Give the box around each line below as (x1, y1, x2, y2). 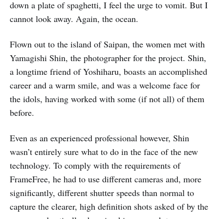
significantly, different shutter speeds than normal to (10, 187, 194, 198)
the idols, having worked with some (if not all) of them (10, 93, 204, 105)
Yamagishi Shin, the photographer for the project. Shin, (10, 52, 206, 64)
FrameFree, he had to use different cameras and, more (10, 173, 201, 185)
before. (10, 107, 34, 118)
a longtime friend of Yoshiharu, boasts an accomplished (10, 66, 207, 77)
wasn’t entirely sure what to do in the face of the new (10, 146, 198, 157)
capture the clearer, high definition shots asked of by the (10, 200, 208, 212)
